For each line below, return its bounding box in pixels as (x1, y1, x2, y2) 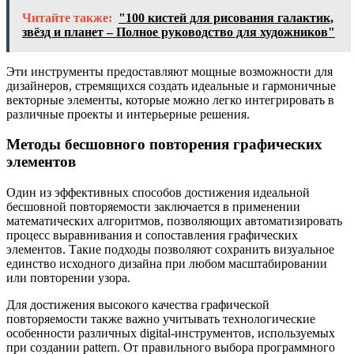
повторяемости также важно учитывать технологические (6, 312, 315, 326)
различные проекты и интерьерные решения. (6, 107, 250, 121)
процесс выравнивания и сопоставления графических (6, 228, 298, 242)
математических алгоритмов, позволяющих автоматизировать (6, 214, 342, 228)
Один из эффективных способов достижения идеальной (6, 186, 310, 199)
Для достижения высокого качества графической (6, 298, 269, 311)
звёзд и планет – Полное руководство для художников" (22, 24, 335, 39)
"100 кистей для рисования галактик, (119, 10, 333, 24)
